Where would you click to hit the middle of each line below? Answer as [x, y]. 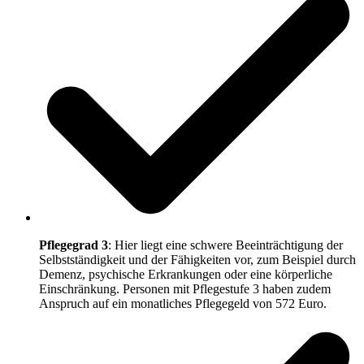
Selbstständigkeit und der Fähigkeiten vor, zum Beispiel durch [197, 259]
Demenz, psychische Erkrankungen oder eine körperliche [186, 274]
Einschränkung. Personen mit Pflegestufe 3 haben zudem [185, 288]
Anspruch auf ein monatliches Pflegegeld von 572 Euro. [183, 303]
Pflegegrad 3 [74, 245]
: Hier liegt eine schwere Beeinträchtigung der [225, 245]
